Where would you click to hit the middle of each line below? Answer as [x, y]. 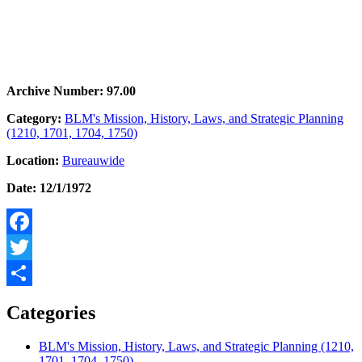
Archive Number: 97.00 [71, 90]
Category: [34, 118]
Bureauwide [93, 160]
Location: [33, 160]
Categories [51, 312]
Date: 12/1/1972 [49, 187]
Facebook [32, 246]
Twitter [25, 272]
